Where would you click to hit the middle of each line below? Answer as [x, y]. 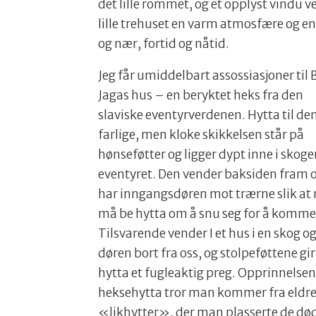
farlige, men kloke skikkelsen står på [201, 135]
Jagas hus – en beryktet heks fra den [201, 96]
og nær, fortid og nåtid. [165, 44]
